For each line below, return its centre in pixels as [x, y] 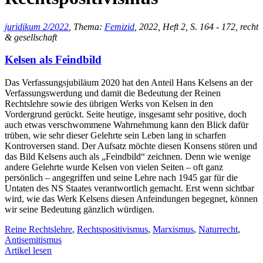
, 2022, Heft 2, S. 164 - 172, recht [196, 26]
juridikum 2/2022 [37, 26]
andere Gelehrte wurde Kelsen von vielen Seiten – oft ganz [114, 167]
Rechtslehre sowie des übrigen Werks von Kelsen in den [109, 104]
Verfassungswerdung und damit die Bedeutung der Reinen [113, 93]
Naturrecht [218, 230]
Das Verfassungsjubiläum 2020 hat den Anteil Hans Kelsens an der [129, 83]
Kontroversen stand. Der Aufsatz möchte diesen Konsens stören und [131, 146]
